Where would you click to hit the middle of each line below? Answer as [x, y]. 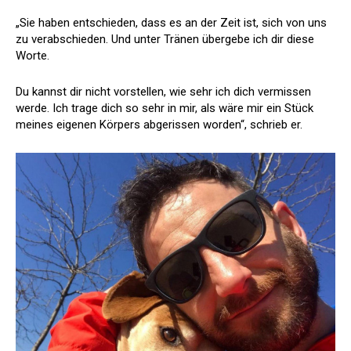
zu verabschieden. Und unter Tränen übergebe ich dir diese [165, 40]
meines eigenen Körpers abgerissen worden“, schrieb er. [159, 125]
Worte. [33, 56]
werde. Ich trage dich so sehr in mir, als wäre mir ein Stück [165, 109]
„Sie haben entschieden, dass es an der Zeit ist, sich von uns [171, 23]
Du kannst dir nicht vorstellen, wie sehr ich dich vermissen [163, 92]
